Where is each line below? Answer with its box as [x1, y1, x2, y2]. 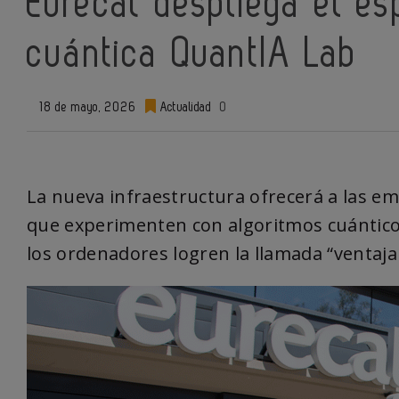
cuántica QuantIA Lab [27, 36, 359, 74]
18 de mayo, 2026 [36, 101, 137, 114]
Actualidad [156, 101, 212, 114]
